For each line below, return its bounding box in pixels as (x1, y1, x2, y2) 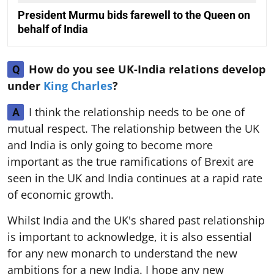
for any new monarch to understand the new (7, 246, 237, 261)
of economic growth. (7, 187, 114, 202)
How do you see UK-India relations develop (29, 62, 265, 77)
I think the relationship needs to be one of (29, 105, 245, 120)
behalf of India (18, 23, 88, 36)
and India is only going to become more (7, 138, 213, 153)
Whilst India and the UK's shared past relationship (7, 213, 265, 228)
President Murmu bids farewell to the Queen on (18, 9, 250, 22)
